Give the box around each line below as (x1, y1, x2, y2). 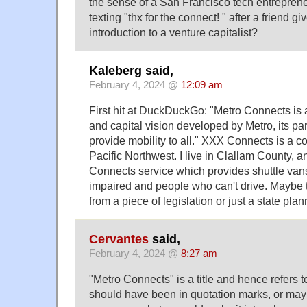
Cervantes (89, 232, 149, 247)
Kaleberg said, (89, 64, 173, 78)
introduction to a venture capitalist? (89, 25, 258, 38)
